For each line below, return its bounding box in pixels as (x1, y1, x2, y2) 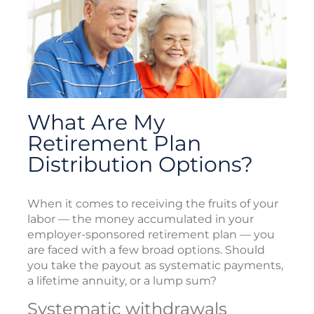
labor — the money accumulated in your (27, 212, 254, 226)
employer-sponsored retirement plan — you (27, 227, 275, 241)
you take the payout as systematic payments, (27, 258, 283, 272)
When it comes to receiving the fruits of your (27, 196, 278, 210)
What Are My (27, 109, 165, 135)
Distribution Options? (27, 151, 253, 177)
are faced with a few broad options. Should (27, 243, 265, 257)
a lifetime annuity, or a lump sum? (27, 273, 217, 287)
